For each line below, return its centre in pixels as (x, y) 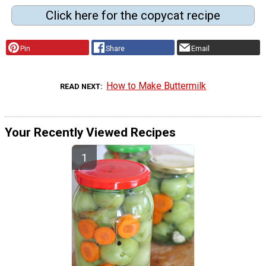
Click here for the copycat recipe (133, 15)
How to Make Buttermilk (156, 85)
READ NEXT (80, 86)
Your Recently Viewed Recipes (90, 132)
